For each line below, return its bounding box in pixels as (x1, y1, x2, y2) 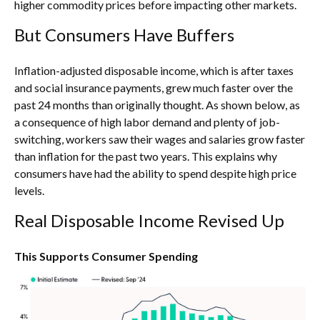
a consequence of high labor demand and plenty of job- (14, 114, 280, 129)
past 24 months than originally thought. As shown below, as (14, 97, 300, 111)
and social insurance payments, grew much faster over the (14, 80, 293, 94)
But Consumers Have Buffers (14, 24, 234, 45)
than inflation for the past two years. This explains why (14, 149, 277, 163)
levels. (14, 183, 44, 197)
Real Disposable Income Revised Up (14, 209, 284, 231)
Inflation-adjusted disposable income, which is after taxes (14, 63, 294, 77)
